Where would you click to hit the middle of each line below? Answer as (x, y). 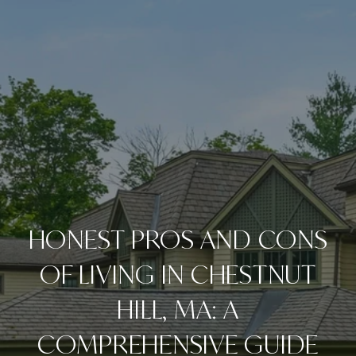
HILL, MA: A (178, 309)
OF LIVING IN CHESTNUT (178, 274)
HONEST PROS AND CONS (178, 239)
